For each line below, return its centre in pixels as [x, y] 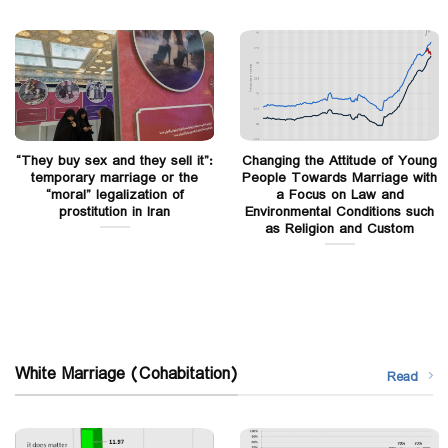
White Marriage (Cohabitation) [126, 374]
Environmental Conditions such [339, 211]
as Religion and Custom [339, 228]
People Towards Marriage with [339, 177]
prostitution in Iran [114, 211]
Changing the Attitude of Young [339, 160]
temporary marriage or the [114, 177]
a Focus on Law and [339, 194]
